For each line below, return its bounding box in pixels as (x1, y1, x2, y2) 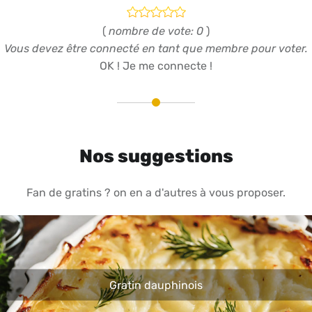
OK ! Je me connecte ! (100, 59, 212, 73)
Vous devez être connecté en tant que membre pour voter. (4, 42, 308, 56)
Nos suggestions (79, 146, 233, 168)
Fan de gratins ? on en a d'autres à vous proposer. (26, 185, 286, 199)
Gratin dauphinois (109, 278, 203, 292)
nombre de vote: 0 (109, 24, 203, 38)
